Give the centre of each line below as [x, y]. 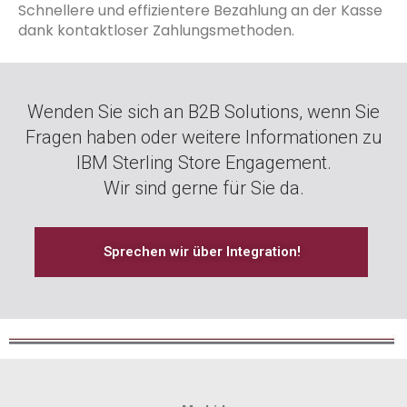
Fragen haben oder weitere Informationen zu [203, 137]
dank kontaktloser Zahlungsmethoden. [156, 30]
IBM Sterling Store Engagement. [203, 162]
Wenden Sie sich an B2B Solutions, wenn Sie [203, 111]
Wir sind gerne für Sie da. [203, 188]
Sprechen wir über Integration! [202, 251]
